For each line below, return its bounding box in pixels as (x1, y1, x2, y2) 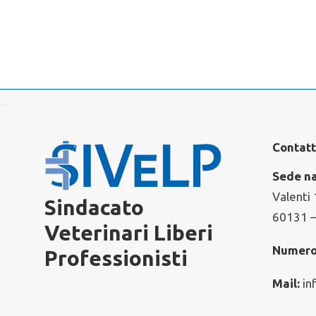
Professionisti (44, 246, 188, 270)
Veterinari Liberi (44, 221, 213, 245)
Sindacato (44, 195, 144, 219)
